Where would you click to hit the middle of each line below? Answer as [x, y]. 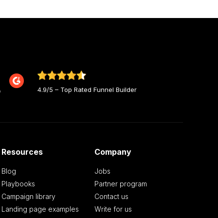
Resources [22, 152]
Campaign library [28, 197]
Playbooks [18, 184]
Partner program [121, 184]
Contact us [112, 197]
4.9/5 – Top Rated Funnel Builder [87, 89]
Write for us [113, 209]
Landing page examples [40, 209]
